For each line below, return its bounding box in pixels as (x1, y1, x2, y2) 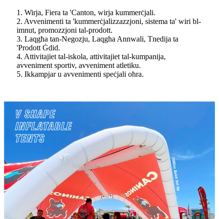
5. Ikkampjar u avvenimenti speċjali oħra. (17, 70, 144, 79)
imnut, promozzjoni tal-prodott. (17, 26, 112, 35)
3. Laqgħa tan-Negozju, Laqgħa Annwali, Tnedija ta (17, 35, 178, 44)
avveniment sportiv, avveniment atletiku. (17, 61, 141, 70)
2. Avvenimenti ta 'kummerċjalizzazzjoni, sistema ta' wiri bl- (17, 17, 201, 26)
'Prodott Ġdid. (17, 44, 60, 52)
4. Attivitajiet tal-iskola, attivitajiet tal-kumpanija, (17, 52, 166, 61)
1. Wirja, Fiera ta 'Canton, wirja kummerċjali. (17, 8, 155, 17)
